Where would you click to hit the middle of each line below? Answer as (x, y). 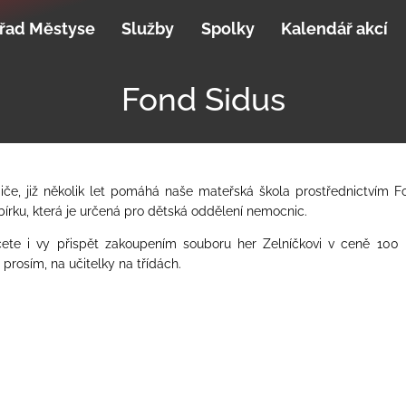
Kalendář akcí (335, 29)
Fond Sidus (203, 99)
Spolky (227, 29)
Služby (148, 29)
